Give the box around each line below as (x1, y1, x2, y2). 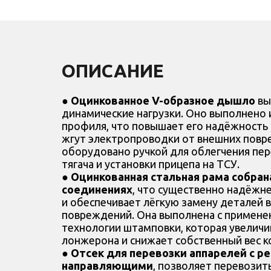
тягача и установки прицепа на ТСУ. (62, 158, 240, 171)
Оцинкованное (71, 94, 152, 107)
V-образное (152, 94, 214, 107)
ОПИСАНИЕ (62, 60, 164, 82)
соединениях (62, 183, 132, 196)
